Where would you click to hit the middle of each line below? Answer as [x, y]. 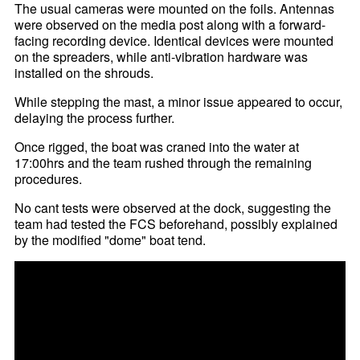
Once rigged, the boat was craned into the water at [157, 147]
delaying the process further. [95, 118]
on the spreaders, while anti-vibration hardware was [162, 57]
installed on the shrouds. [84, 73]
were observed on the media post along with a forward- [170, 25]
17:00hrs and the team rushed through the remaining [164, 163]
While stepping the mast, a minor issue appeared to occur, [179, 102]
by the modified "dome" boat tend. [110, 240]
